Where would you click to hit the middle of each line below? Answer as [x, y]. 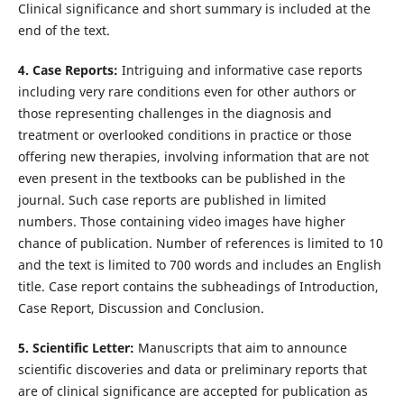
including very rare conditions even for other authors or [187, 92]
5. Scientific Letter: [78, 348]
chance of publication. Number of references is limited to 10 [200, 243]
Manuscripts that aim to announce [242, 348]
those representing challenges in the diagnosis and [174, 114]
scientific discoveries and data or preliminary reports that [192, 370]
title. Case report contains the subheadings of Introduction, [198, 287]
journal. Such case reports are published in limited [172, 200]
